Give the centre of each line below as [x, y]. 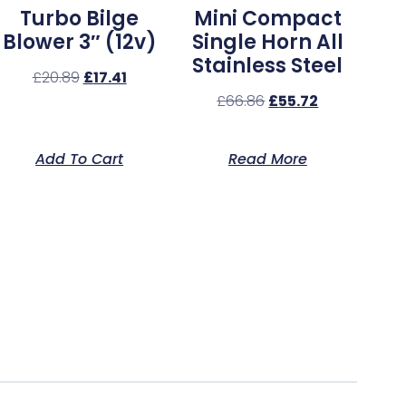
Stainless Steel [268, 66]
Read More [267, 159]
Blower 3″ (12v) [79, 43]
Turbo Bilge [80, 19]
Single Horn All [267, 43]
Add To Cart [80, 159]
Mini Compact [267, 19]
